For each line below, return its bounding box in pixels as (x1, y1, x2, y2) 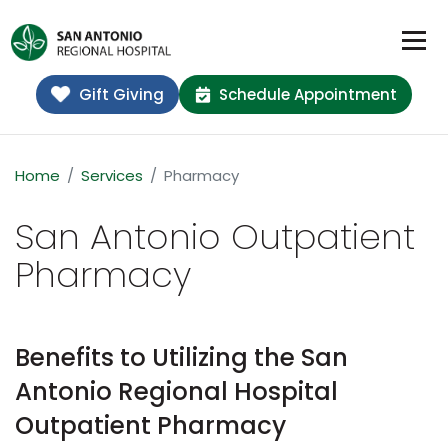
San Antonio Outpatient (15, 212, 415, 262)
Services (81, 165, 143, 187)
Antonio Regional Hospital (15, 374, 338, 410)
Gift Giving (78, 84, 164, 106)
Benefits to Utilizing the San (15, 340, 348, 376)
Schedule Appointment (218, 84, 397, 106)
